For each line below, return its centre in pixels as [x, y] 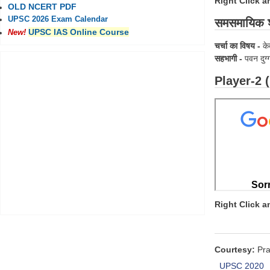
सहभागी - [228, 59]
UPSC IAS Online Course [79, 32]
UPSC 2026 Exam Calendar [58, 20]
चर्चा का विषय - [239, 46]
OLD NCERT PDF [42, 7]
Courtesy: [235, 250]
